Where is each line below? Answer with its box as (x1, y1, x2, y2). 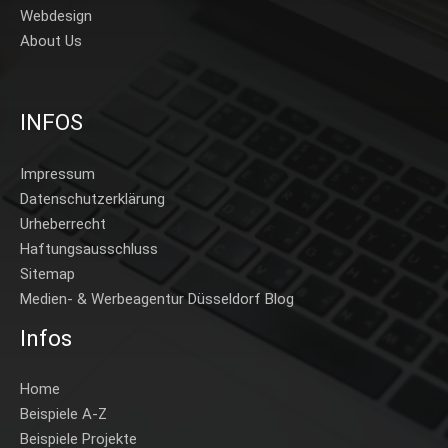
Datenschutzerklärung (20, 189, 165, 208)
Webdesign (20, 7, 92, 26)
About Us (20, 32, 82, 51)
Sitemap (20, 264, 75, 283)
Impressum (20, 164, 95, 183)
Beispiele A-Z (20, 405, 107, 424)
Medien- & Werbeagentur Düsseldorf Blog (20, 289, 294, 308)
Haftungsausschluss (20, 239, 158, 258)
